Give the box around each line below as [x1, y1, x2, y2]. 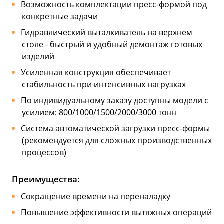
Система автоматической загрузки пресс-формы [20, 122, 210, 134]
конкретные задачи [22, 10, 98, 22]
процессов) [22, 146, 66, 158]
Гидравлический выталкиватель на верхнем [20, 26, 192, 38]
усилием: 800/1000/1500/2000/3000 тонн [22, 106, 177, 118]
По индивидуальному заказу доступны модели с [20, 94, 208, 106]
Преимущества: [12, 173, 80, 185]
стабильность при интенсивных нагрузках [22, 78, 186, 90]
